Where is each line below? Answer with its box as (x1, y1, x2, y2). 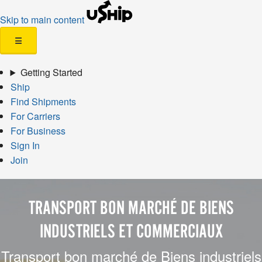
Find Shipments (10, 95, 76, 108)
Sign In (10, 139, 40, 152)
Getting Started (20, 65, 82, 79)
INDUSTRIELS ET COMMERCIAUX (39, 220, 223, 242)
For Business (10, 124, 65, 137)
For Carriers (10, 109, 60, 123)
